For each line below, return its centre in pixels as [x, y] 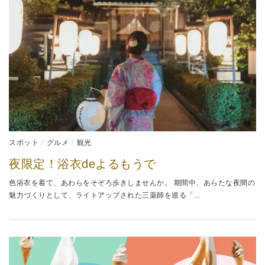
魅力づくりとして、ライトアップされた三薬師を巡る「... [104, 195]
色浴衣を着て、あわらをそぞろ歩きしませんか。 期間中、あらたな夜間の [132, 182]
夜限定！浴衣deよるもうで [83, 164]
